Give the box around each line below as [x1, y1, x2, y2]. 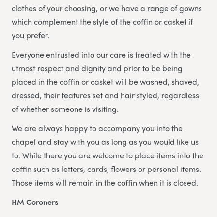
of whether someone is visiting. [12, 103, 119, 115]
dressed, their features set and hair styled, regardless [12, 90, 199, 101]
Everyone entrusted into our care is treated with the [12, 49, 191, 61]
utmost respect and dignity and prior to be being [12, 62, 183, 74]
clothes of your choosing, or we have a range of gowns [12, 2, 202, 14]
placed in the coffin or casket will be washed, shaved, [12, 76, 199, 88]
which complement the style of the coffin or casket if [12, 16, 193, 28]
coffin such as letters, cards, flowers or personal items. [12, 163, 201, 175]
